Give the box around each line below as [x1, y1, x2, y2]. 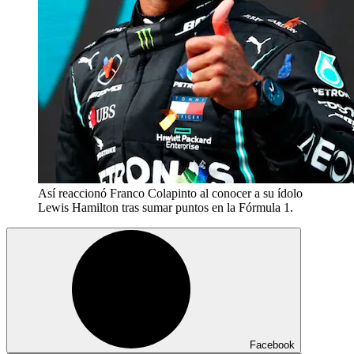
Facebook [250, 338, 295, 351]
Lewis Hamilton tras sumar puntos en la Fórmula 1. [38, 200, 293, 214]
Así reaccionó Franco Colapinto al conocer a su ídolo [38, 186, 303, 200]
